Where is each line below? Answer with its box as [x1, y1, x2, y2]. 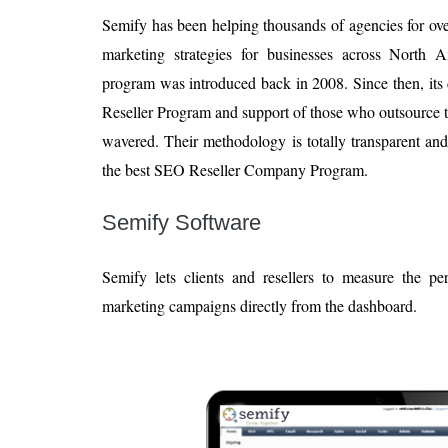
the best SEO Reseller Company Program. [102, 159, 368, 181]
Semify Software [102, 210, 261, 236]
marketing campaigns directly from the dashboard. [102, 295, 417, 317]
